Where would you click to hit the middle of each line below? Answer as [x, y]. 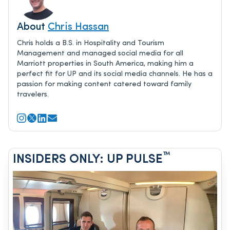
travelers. [33, 95]
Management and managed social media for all [100, 54]
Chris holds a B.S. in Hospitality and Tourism [91, 44]
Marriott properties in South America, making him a [105, 64]
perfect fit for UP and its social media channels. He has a [115, 74]
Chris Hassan [78, 27]
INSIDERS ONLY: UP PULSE [88, 160]
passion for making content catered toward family [104, 85]
